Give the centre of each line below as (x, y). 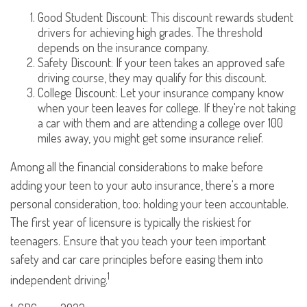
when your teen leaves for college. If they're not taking (167, 108)
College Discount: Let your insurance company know (161, 93)
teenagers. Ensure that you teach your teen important (138, 241)
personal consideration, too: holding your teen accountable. (149, 204)
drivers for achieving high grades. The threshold (150, 32)
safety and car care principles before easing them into (137, 259)
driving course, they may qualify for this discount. (152, 77)
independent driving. (59, 280)
